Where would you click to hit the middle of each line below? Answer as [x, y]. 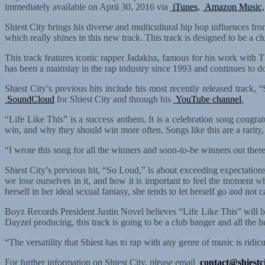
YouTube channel [207, 99]
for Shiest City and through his [114, 99]
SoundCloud [30, 99]
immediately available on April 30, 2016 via [88, 7]
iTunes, [185, 7]
